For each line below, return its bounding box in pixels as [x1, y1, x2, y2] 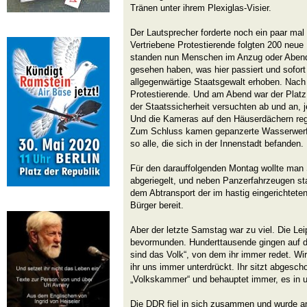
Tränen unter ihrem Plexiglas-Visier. [130, 3, 271, 13]
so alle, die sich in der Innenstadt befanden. [130, 138, 304, 149]
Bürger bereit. [130, 200, 184, 210]
